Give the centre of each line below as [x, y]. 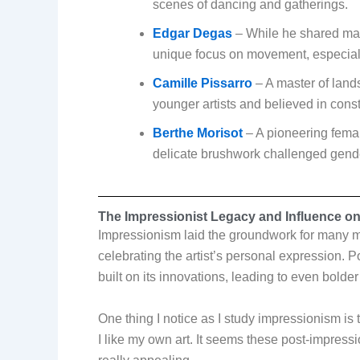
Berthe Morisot [198, 133]
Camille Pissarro [202, 84]
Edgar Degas [192, 34]
